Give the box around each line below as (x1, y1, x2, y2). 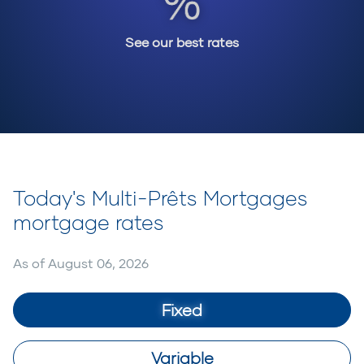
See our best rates (125, 34, 239, 50)
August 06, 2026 (48, 255, 149, 271)
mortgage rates (13, 210, 164, 235)
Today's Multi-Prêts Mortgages (13, 185, 308, 210)
